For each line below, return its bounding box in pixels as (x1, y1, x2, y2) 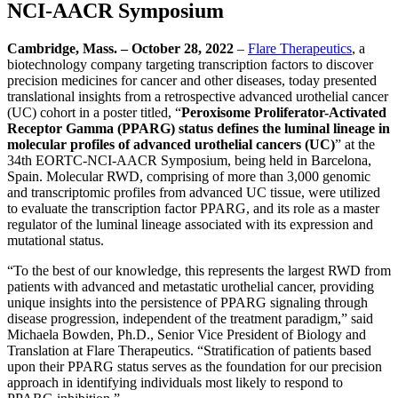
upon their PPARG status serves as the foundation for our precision (7, 358, 382, 374)
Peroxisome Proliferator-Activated (181, 104, 386, 120)
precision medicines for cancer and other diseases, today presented (7, 72, 377, 88)
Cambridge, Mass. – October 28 (7, 40, 198, 56)
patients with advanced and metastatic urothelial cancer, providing (7, 278, 374, 294)
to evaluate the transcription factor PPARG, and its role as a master (7, 200, 379, 216)
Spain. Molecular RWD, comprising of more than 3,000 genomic (7, 168, 370, 184)
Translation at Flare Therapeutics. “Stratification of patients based (7, 342, 371, 358)
